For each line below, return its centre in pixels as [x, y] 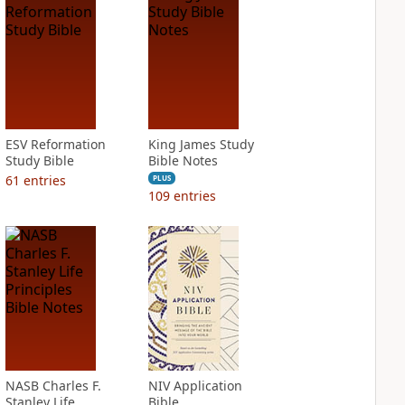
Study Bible [39, 160]
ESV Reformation [55, 144]
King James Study [201, 144]
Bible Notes [183, 160]
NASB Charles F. [53, 386]
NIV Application [195, 386]
